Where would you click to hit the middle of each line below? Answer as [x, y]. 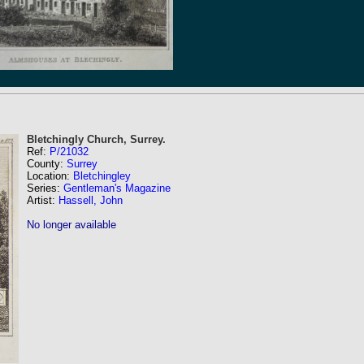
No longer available [71, 225]
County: [47, 164]
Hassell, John [91, 200]
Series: [45, 188]
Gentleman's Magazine [117, 188]
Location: [50, 176]
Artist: [43, 200]
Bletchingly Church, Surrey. [96, 139]
